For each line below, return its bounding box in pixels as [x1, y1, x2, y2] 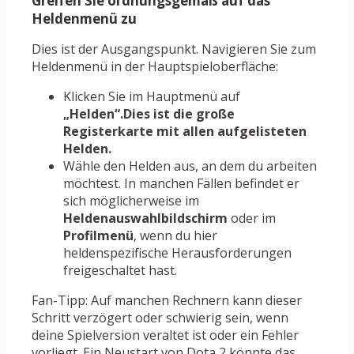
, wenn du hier [134, 227, 217, 245]
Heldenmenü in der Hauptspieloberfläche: [32, 58, 278, 76]
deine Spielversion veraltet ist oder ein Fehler [32, 326, 299, 345]
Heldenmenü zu [32, 9, 137, 28]
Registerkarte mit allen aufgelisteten [63, 122, 307, 141]
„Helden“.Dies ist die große [63, 105, 235, 123]
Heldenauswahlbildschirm [63, 209, 228, 228]
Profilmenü [63, 227, 134, 245]
